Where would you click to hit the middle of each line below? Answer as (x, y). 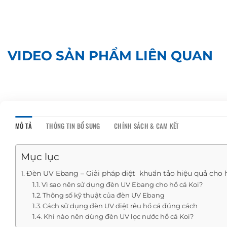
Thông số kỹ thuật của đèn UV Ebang (104, 195)
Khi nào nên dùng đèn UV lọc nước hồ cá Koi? (119, 216)
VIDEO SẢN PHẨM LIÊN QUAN (110, 56)
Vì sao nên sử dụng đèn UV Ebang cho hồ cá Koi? (122, 184)
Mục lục (40, 157)
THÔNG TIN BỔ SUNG (73, 126)
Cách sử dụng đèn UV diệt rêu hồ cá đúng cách (120, 205)
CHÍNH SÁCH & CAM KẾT (147, 126)
